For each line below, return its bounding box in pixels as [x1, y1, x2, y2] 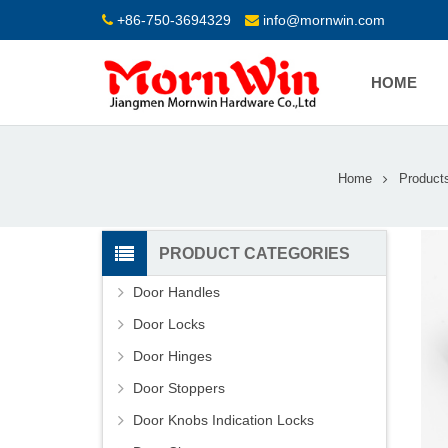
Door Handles [133, 284, 220, 301]
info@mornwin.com [263, 11, 385, 28]
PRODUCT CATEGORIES [159, 245, 350, 263]
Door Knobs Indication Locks [133, 412, 314, 429]
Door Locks [133, 316, 205, 333]
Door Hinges [133, 348, 212, 365]
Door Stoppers [133, 380, 225, 397]
